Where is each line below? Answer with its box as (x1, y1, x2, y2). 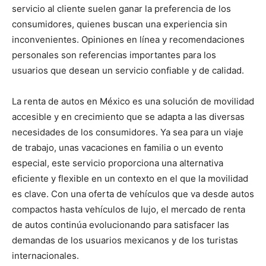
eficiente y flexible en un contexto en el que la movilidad (12, 172, 248, 184)
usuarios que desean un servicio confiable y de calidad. (12, 64, 244, 76)
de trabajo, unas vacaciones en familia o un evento (12, 141, 223, 153)
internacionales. (12, 249, 79, 261)
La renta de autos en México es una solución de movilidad (12, 95, 254, 107)
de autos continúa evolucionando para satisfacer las (12, 218, 229, 230)
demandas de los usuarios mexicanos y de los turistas (12, 234, 238, 246)
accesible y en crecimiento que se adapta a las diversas (12, 110, 245, 122)
